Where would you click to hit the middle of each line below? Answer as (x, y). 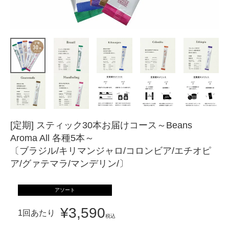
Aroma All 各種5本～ (52, 138)
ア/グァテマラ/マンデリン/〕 (69, 163)
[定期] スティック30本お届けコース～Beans (101, 125)
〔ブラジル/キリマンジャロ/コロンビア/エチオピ (111, 151)
